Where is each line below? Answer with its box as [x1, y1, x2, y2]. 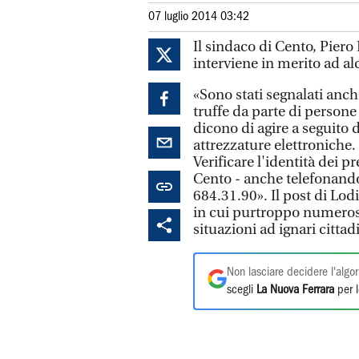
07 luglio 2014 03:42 [148, 11, 249, 22]
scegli [227, 284, 256, 296]
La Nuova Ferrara [256, 284, 334, 296]
